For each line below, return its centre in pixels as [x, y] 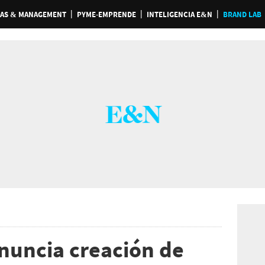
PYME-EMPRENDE [106, 14]
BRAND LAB [242, 14]
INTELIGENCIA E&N [179, 14]
